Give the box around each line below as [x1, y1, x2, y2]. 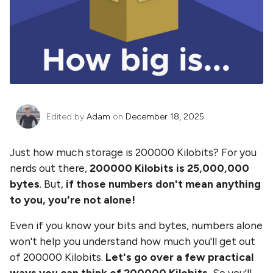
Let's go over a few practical [105, 250, 253, 263]
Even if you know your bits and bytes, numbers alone [10, 219, 263, 232]
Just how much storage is [10, 146, 135, 158]
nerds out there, [10, 161, 90, 174]
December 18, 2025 [126, 111, 204, 122]
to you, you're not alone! [10, 193, 135, 206]
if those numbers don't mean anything [66, 177, 261, 190]
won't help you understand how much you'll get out [10, 235, 255, 247]
